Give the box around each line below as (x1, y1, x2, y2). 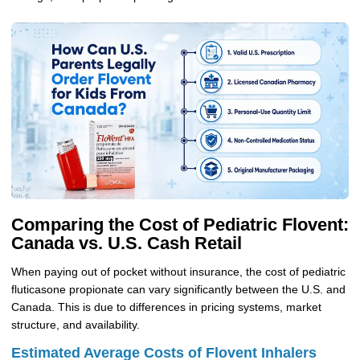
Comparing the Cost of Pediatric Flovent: (10, 215, 349, 235)
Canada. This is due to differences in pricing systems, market (10, 301, 321, 313)
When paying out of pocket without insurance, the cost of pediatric (10, 265, 346, 278)
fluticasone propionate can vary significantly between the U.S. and (10, 283, 346, 296)
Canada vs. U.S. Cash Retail (10, 233, 242, 254)
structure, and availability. (10, 318, 140, 331)
